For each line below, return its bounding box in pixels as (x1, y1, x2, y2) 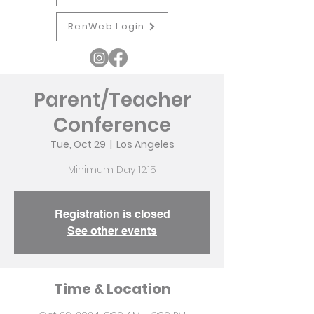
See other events (67, 224, 157, 238)
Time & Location (53, 279, 171, 299)
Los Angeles (116, 137, 175, 151)
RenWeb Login (68, 20, 145, 33)
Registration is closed (54, 207, 170, 221)
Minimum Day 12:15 (68, 163, 156, 177)
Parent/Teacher (33, 86, 191, 114)
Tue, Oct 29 (50, 137, 106, 151)
